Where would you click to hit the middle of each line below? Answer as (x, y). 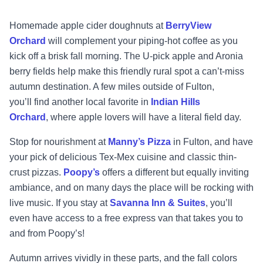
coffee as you (210, 41)
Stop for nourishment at (59, 142)
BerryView (188, 26)
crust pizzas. (36, 173)
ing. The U (128, 56)
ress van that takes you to (190, 218)
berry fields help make (56, 72)
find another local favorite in (92, 102)
